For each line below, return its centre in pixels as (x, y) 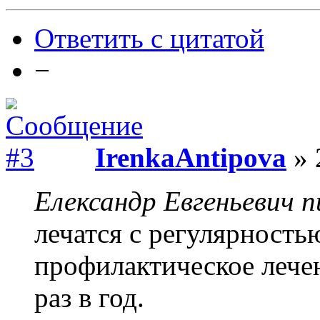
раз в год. (89, 297)
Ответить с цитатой (149, 38)
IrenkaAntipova (191, 157)
